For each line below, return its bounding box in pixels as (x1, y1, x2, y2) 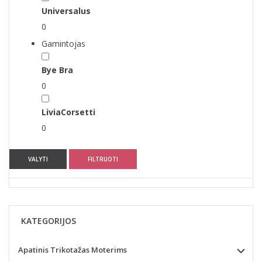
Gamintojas (42, 37, 85, 49)
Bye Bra (42, 64, 73, 75)
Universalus (42, 5, 91, 16)
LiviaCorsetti (42, 106, 95, 118)
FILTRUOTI (88, 154, 118, 163)
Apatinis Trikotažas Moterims (18, 244, 127, 255)
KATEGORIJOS (21, 215, 76, 226)
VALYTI (28, 154, 48, 163)
